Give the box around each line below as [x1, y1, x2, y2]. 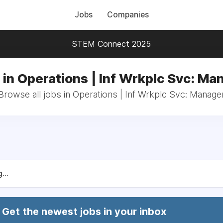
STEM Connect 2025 [72, 39, 151, 49]
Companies [107, 10, 149, 19]
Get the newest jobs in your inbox [2, 206, 166, 218]
